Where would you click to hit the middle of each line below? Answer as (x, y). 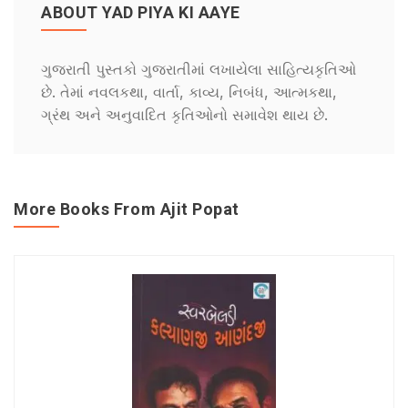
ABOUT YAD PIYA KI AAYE (141, 12)
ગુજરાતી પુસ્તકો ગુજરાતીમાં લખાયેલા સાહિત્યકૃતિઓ (199, 69)
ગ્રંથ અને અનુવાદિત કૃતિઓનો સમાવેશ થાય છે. (184, 115)
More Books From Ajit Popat (127, 209)
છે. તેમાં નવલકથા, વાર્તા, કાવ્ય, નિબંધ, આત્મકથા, (189, 92)
